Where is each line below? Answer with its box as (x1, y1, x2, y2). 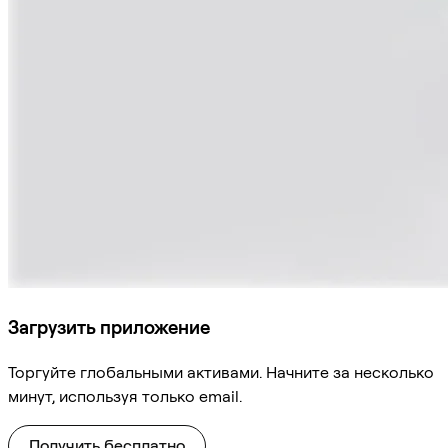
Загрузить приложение (8, 315, 210, 339)
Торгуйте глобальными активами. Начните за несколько (8, 362, 434, 382)
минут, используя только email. (8, 386, 242, 406)
